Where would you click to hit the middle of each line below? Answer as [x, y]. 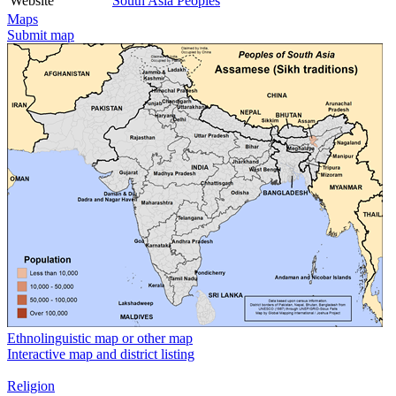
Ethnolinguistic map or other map [100, 338]
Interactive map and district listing [101, 354]
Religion [31, 385]
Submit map [41, 34]
